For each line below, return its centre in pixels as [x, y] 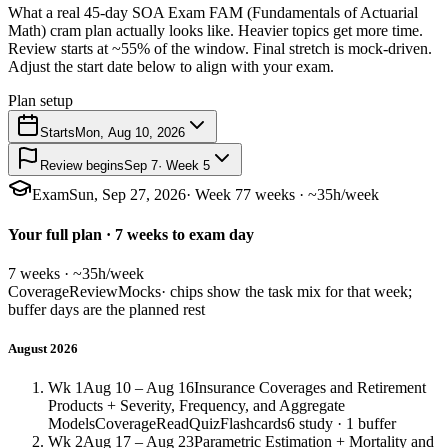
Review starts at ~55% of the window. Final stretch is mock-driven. [220, 49]
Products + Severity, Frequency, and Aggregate [196, 406]
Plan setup [40, 101]
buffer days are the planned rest [106, 309]
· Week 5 [184, 166]
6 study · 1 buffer [341, 424]
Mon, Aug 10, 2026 [130, 133]
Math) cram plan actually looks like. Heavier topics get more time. [215, 31]
